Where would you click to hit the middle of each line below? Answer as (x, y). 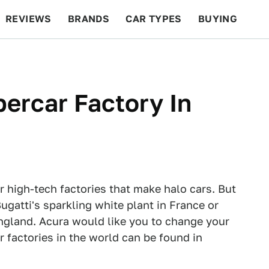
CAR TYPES (154, 19)
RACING (119, 57)
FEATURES (225, 57)
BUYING (218, 19)
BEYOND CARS (48, 57)
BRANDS (89, 19)
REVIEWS (29, 19)
